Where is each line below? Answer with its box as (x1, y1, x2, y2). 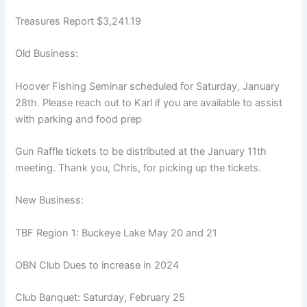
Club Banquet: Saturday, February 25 (15, 291, 186, 304)
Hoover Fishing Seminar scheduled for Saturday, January (15, 79, 280, 93)
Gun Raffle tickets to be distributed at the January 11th (15, 145, 267, 158)
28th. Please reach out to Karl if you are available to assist (15, 96, 283, 109)
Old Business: (15, 47, 79, 60)
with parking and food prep (15, 112, 143, 125)
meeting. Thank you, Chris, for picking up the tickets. (15, 161, 262, 174)
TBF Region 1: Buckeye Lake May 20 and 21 (15, 226, 218, 239)
